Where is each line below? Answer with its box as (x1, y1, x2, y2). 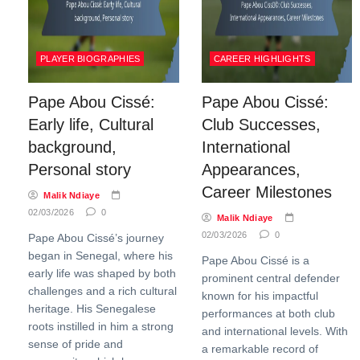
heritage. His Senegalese (28, 302, 156, 315)
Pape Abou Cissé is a (201, 254, 309, 267)
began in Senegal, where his (28, 249, 173, 262)
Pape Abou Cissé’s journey (28, 231, 164, 244)
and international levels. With (201, 325, 348, 337)
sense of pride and (28, 337, 123, 350)
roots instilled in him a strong (28, 320, 174, 333)
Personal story (28, 161, 131, 178)
